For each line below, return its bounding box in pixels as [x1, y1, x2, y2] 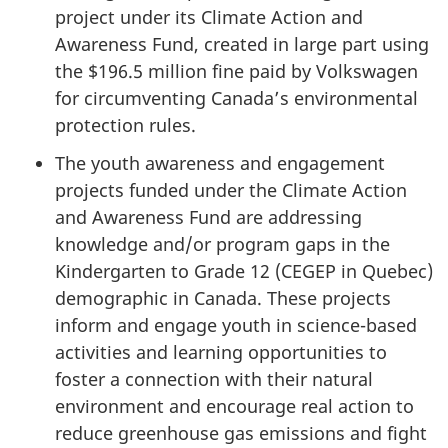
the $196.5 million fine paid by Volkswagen [55, 58, 418, 83]
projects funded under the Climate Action [55, 178, 407, 203]
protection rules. [55, 112, 196, 137]
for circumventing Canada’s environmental [55, 85, 418, 110]
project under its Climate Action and [55, 4, 363, 29]
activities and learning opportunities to [55, 340, 387, 365]
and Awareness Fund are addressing [55, 205, 362, 230]
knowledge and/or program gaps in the [55, 232, 390, 257]
